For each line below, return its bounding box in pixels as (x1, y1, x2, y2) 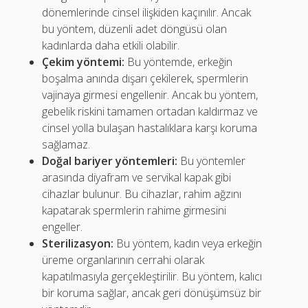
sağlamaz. (42, 137, 91, 152)
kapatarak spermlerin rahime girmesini (42, 203, 227, 218)
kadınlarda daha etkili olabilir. (42, 38, 180, 53)
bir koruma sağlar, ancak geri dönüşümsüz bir (42, 285, 262, 300)
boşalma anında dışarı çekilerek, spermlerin (42, 71, 249, 86)
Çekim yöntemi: (42, 54, 125, 69)
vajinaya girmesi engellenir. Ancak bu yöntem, (42, 87, 258, 102)
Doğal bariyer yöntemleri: (42, 153, 178, 168)
